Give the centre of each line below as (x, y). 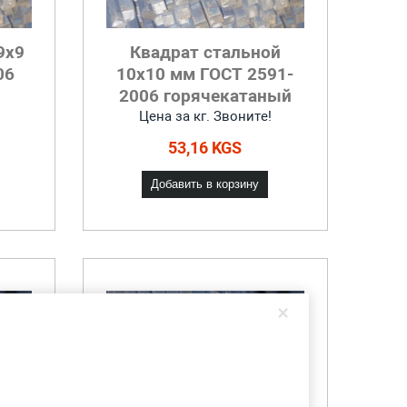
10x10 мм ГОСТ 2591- (205, 74)
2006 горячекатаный (205, 96)
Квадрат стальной (205, 52)
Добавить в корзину (205, 184)
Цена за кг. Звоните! (205, 116)
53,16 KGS (205, 148)
